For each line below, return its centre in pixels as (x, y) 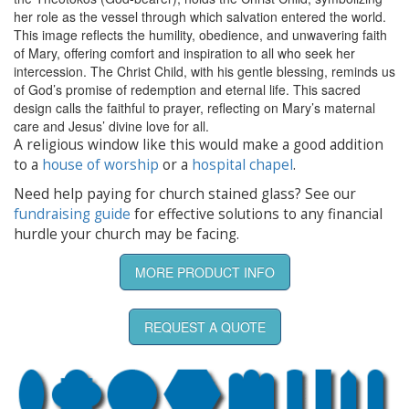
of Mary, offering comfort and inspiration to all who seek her (184, 52)
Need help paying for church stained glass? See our (185, 194)
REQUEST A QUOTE (204, 326)
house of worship (100, 164)
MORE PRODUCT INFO (204, 272)
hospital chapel (242, 164)
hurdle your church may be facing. (126, 234)
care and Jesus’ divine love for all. (111, 126)
